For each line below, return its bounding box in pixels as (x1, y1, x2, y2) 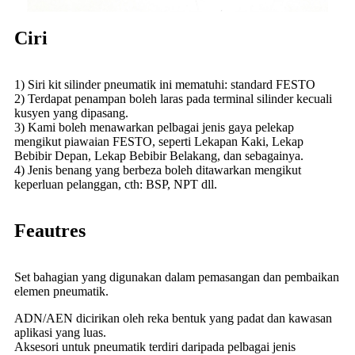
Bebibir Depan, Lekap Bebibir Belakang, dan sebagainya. (14, 148, 303, 162)
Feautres (14, 219, 86, 241)
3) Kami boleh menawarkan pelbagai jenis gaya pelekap (14, 120, 294, 134)
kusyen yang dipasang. (14, 105, 128, 120)
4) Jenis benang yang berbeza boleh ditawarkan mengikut (14, 162, 301, 177)
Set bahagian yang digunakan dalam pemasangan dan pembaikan (14, 269, 339, 284)
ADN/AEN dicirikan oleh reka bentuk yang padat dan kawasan (14, 311, 332, 325)
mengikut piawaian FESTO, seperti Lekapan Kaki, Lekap (14, 134, 303, 148)
